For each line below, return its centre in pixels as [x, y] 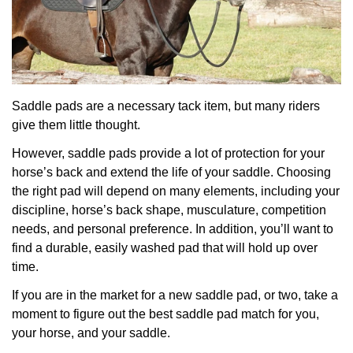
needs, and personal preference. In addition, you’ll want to [173, 229]
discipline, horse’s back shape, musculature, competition [169, 210]
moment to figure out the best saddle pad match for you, [165, 314]
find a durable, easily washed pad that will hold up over [165, 248]
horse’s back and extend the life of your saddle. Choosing [171, 173]
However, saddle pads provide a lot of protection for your [168, 154]
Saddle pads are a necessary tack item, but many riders [166, 106]
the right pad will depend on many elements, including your [176, 191]
